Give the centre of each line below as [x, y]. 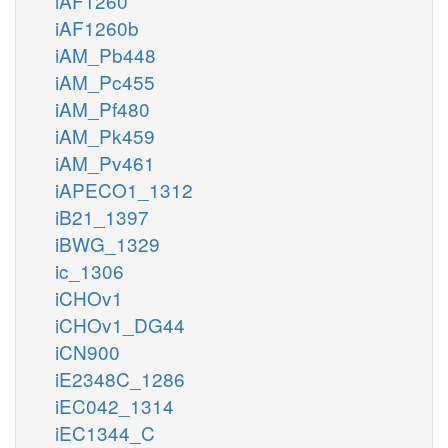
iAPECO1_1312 [124, 189]
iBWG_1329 [107, 243]
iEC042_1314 [114, 405]
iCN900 [87, 351]
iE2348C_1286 [120, 378]
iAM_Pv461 [105, 162]
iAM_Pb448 [105, 54]
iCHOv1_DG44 [120, 324]
